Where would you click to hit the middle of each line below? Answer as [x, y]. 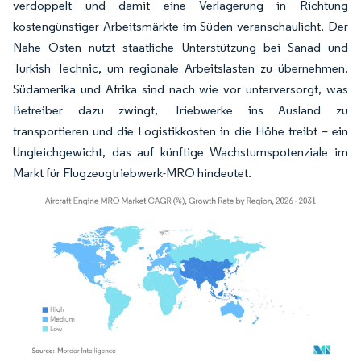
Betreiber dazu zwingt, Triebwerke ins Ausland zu [180, 110]
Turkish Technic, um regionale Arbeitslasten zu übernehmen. [180, 68]
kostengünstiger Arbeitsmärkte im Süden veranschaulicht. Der [180, 26]
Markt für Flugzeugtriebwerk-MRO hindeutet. [132, 172]
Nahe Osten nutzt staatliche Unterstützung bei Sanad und [180, 47]
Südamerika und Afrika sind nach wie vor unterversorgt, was [180, 89]
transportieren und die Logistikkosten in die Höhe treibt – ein [180, 131]
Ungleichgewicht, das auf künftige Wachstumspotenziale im [180, 151]
